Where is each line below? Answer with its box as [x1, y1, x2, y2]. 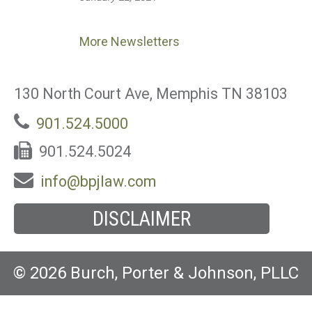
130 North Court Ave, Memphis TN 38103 [14, 85, 288, 102]
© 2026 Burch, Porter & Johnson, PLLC [13, 263, 299, 283]
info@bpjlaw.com [40, 173, 156, 190]
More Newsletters [79, 34, 180, 49]
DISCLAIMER [93, 207, 192, 231]
